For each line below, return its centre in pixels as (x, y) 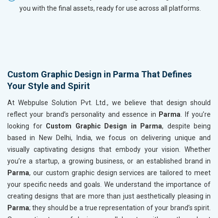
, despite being (186, 126)
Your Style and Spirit (49, 86)
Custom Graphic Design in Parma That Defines (100, 74)
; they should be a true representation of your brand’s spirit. (120, 208)
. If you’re (196, 115)
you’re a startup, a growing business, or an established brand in (109, 161)
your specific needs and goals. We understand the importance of (109, 185)
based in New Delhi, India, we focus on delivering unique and (109, 138)
